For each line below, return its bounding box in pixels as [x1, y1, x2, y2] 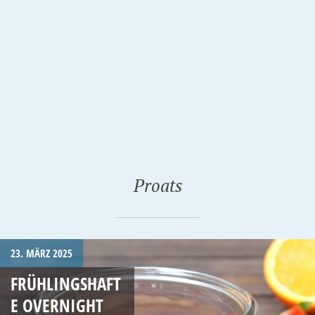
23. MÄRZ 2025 [11, 246, 72, 260]
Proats [133, 174, 182, 197]
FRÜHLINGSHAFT [11, 271, 121, 295]
